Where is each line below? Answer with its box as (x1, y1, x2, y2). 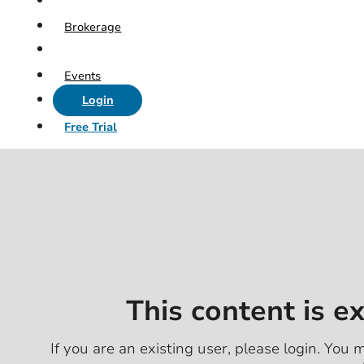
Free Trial (64, 119, 118, 136)
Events (64, 68, 102, 84)
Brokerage (64, 19, 122, 35)
